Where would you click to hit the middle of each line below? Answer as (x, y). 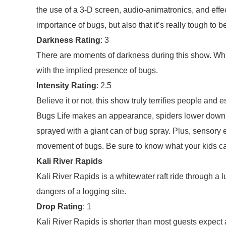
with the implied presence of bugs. (97, 70)
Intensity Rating (66, 86)
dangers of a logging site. (81, 191)
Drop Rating (60, 207)
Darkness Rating (68, 40)
